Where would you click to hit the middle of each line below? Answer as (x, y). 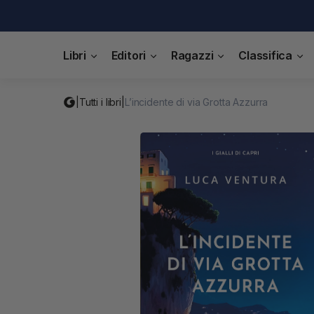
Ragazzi (192, 56)
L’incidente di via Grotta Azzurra (196, 102)
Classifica (265, 56)
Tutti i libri (100, 102)
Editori (129, 56)
